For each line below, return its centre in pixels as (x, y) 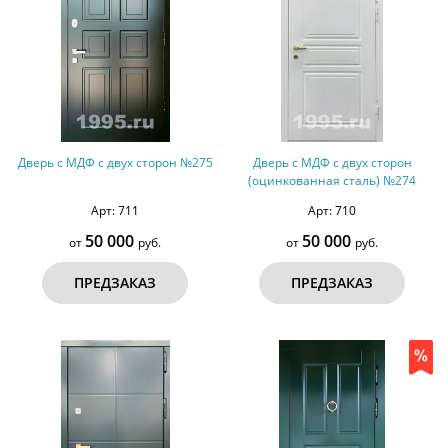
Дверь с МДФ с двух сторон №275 (115, 163)
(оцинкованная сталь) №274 (332, 181)
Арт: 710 (332, 211)
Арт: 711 (115, 211)
